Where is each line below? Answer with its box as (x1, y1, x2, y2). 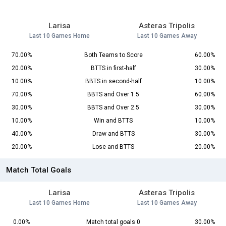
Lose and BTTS (92, 143, 134, 151)
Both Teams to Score (84, 51, 143, 59)
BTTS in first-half (90, 65, 136, 72)
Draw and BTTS (92, 130, 135, 138)
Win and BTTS (94, 117, 133, 125)
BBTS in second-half (85, 78, 142, 85)
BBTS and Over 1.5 (87, 91, 139, 98)
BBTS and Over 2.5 (87, 104, 139, 111)
